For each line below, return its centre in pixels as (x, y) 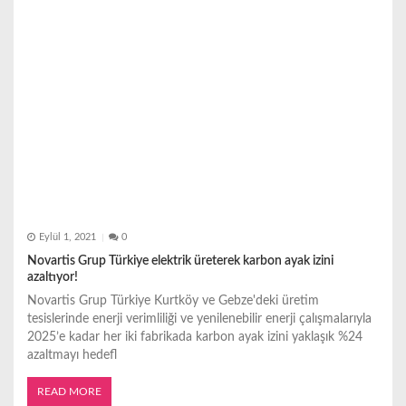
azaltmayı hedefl (72, 355)
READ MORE (69, 391)
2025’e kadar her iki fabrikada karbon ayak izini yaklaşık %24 (195, 337)
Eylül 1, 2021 (67, 238)
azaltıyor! (53, 277)
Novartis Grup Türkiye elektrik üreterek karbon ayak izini (180, 261)
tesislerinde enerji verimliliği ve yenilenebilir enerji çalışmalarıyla (199, 319)
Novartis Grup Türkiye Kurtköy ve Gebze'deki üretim (173, 300)
